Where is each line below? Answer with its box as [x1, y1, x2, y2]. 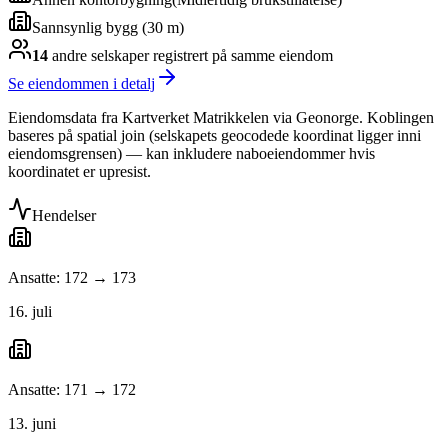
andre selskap [48, 47, 137, 65]
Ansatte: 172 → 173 [8, 269, 136, 287]
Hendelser [32, 207, 96, 225]
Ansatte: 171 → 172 [8, 381, 136, 399]
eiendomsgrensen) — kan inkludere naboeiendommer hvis [8, 145, 375, 163]
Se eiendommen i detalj [8, 75, 155, 93]
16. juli [8, 303, 52, 321]
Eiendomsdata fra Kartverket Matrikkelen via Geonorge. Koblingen [8, 109, 434, 127]
